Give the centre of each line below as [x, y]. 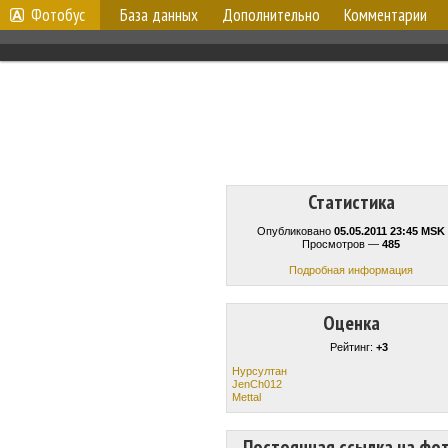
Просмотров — [342, 244]
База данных [159, 15]
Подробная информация [351, 270]
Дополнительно [271, 15]
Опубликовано [295, 231]
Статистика [351, 202]
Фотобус [58, 15]
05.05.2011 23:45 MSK [389, 231]
